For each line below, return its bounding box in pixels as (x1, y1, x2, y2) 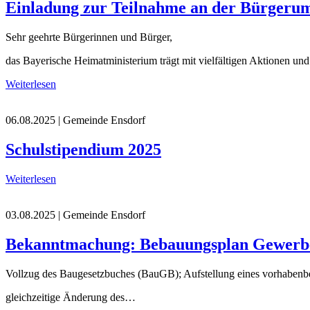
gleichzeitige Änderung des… (6, 291, 136, 303)
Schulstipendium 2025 (6, 140, 161, 158)
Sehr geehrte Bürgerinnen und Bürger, (6, 31, 172, 43)
